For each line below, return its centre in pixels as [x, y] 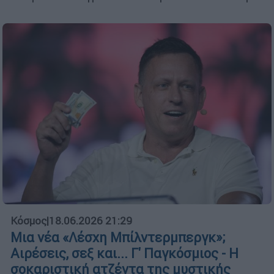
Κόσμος [28, 221]
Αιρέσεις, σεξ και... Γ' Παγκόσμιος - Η [124, 254]
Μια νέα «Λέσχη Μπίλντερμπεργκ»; [118, 238]
